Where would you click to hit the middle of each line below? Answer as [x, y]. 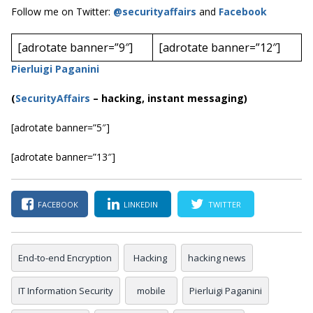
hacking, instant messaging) [174, 99]
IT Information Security [66, 291]
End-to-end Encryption [65, 258]
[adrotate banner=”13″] [63, 157]
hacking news [217, 258]
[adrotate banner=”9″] [75, 48]
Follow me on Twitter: [62, 12]
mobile [151, 291]
